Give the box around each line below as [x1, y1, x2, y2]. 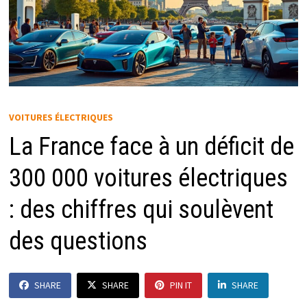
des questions [8, 227, 147, 256]
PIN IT [169, 279, 192, 292]
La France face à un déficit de [8, 132, 294, 162]
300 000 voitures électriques [8, 164, 288, 193]
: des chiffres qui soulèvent [8, 195, 273, 225]
